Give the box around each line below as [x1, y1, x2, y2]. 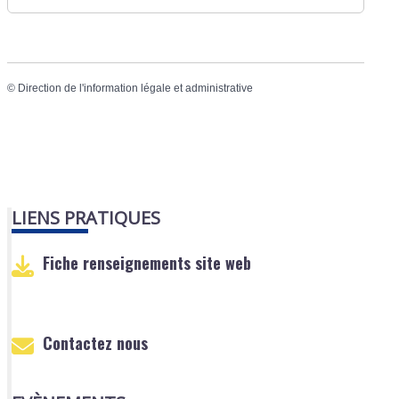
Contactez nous [43, 331, 149, 355]
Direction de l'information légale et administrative [18, 81, 254, 94]
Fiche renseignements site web [43, 251, 252, 275]
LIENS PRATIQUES [12, 206, 161, 231]
